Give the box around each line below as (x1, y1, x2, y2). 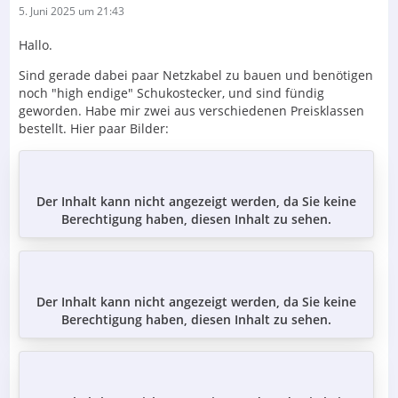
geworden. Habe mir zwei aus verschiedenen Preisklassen (19, 101, 364, 119)
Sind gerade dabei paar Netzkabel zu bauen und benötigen (19, 66, 373, 84)
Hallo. (19, 36, 52, 53)
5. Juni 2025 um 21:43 (19, 3, 124, 19)
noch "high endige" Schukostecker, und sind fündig (19, 84, 324, 101)
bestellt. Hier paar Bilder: (19, 119, 169, 137)
